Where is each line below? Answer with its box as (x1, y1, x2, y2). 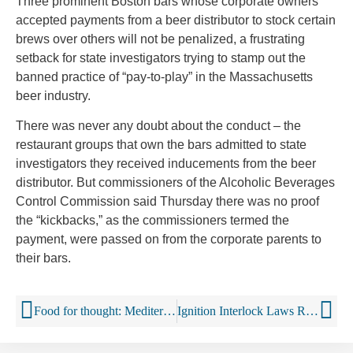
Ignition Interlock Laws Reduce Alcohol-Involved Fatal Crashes (305, 303, 318, 318)
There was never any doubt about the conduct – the (16, 119, 301, 133)
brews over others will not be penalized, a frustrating (16, 32, 305, 46)
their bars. (16, 251, 71, 266)
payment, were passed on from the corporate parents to (16, 232, 321, 247)
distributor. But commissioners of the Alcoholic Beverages (16, 176, 335, 190)
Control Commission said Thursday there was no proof (16, 195, 319, 209)
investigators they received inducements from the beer (16, 157, 316, 171)
